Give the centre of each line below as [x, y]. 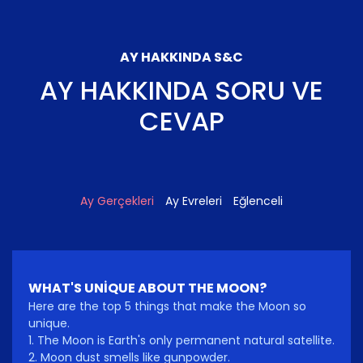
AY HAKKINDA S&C [181, 58]
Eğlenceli [258, 201]
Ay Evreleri [194, 201]
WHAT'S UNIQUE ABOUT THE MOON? [147, 288]
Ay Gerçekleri [117, 201]
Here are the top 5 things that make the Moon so [167, 307]
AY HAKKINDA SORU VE [181, 91]
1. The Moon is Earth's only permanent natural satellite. [181, 341]
